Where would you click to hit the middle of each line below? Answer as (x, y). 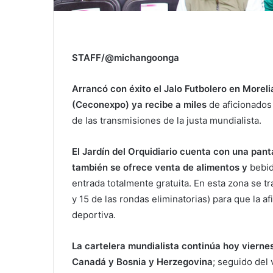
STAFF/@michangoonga (126, 57)
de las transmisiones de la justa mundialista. (167, 120)
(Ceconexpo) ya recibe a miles (140, 104)
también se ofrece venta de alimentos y (160, 167)
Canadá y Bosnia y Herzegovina (142, 261)
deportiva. (94, 214)
